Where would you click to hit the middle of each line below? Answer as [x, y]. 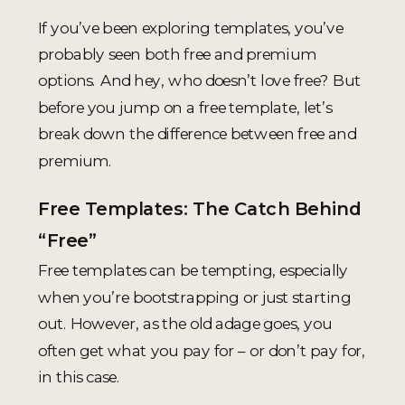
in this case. [79, 376]
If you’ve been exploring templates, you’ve [191, 27]
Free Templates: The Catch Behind [200, 209]
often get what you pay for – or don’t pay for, [202, 350]
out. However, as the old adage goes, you [185, 324]
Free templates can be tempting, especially [193, 270]
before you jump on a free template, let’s [185, 107]
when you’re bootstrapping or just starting [194, 297]
